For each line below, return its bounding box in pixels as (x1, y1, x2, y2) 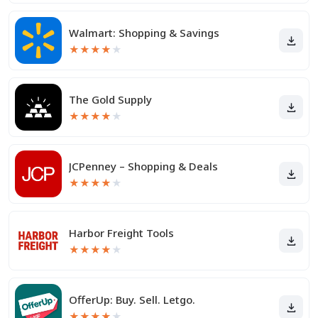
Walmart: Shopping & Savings (69, 26, 219, 40)
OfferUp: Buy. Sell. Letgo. (69, 292, 195, 307)
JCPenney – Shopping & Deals (69, 159, 218, 173)
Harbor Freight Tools (69, 226, 174, 240)
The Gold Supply (69, 92, 152, 106)
